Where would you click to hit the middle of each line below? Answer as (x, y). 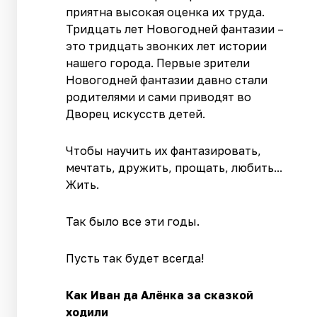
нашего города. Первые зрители (158, 63)
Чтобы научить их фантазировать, (164, 151)
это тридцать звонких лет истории (167, 46)
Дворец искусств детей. (136, 114)
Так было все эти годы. (133, 221)
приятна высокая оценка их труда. (166, 12)
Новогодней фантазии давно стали (167, 80)
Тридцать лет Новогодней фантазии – (175, 29)
